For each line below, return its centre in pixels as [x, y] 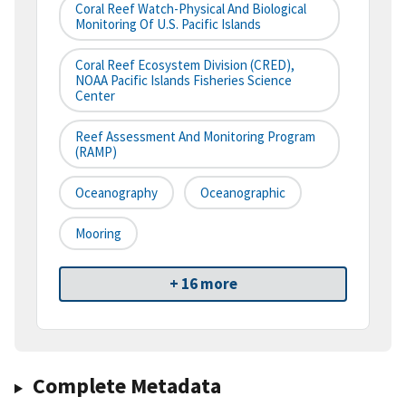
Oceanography [116, 193]
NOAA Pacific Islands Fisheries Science [184, 81]
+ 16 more [203, 284]
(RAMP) [96, 152]
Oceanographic [243, 193]
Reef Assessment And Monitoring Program [195, 137]
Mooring [98, 234]
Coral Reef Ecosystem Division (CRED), [185, 65]
